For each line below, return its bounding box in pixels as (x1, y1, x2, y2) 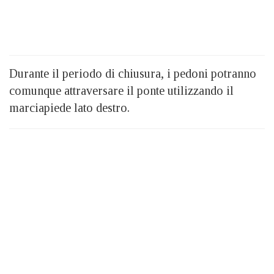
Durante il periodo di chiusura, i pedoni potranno (9, 67, 256, 81)
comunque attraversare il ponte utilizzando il (9, 84, 234, 98)
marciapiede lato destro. (9, 101, 130, 115)
